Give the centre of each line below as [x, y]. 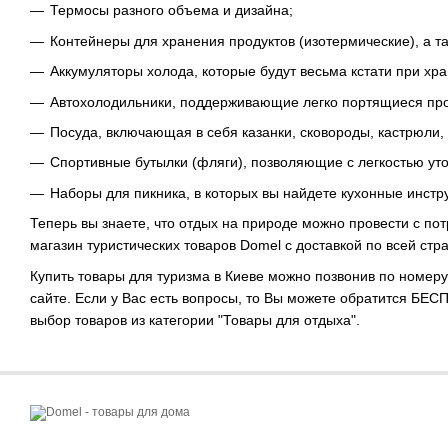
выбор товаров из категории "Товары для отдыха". [195, 319]
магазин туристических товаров [135, 245]
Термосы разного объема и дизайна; [171, 10]
